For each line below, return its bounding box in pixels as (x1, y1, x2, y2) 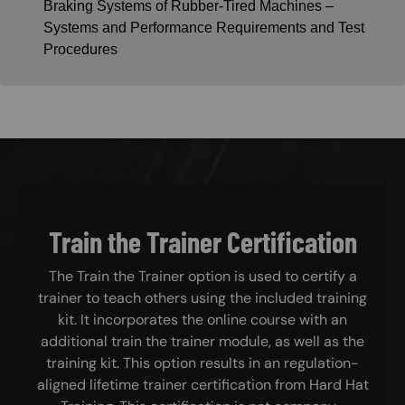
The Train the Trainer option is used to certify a (48, 267, 357, 287)
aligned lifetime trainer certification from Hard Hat (36, 375, 369, 395)
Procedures (43, 41, 118, 57)
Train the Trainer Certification (48, 223, 357, 259)
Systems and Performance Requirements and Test (43, 19, 364, 35)
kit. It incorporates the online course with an (58, 310, 347, 330)
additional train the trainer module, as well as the (41, 332, 364, 352)
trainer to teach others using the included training (38, 288, 367, 308)
